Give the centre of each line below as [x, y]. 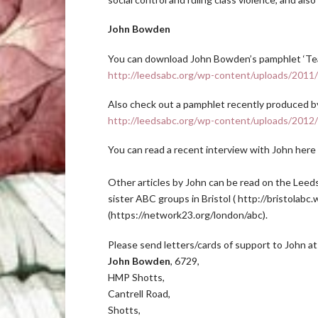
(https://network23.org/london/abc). [188, 215]
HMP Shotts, [136, 277]
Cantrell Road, [139, 293]
